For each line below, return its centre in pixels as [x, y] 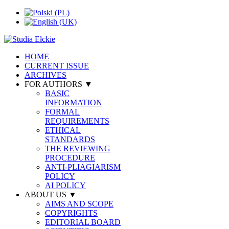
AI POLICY [65, 185]
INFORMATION [74, 102]
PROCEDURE [70, 158]
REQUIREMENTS [77, 121]
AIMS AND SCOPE [79, 204]
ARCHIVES [45, 75]
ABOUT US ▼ [51, 194]
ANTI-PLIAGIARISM [83, 167]
